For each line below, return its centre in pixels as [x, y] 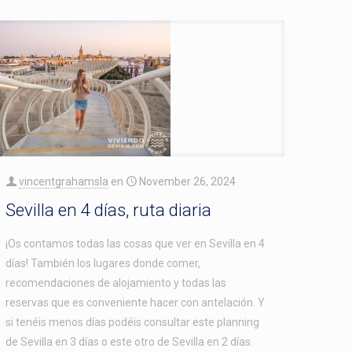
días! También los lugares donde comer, [103, 263]
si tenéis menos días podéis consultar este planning [133, 322]
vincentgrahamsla [64, 181]
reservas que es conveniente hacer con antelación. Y [136, 302]
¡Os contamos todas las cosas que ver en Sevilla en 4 [136, 243]
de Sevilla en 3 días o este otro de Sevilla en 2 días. [130, 341]
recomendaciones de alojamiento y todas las [116, 282]
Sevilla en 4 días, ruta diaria [109, 209]
